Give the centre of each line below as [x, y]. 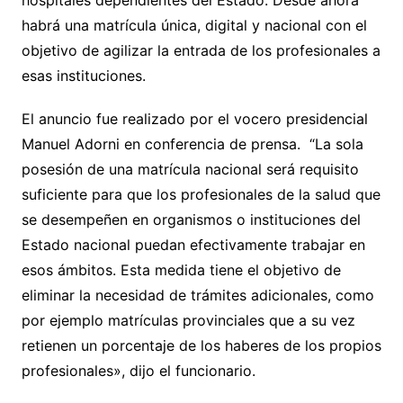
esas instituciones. [83, 76]
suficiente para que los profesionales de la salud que [201, 195]
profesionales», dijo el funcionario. [138, 371]
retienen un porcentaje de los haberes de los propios [201, 346]
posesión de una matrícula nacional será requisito [190, 170]
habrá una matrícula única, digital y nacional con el [194, 26]
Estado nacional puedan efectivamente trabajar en [193, 245]
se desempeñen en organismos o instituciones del [191, 220]
